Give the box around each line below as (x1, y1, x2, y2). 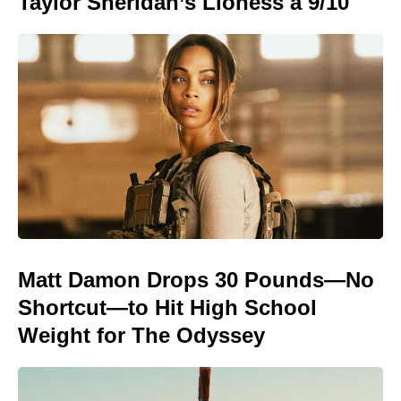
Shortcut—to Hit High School (18, 295, 317, 320)
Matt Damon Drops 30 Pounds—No (18, 268, 374, 293)
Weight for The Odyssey (18, 323, 265, 348)
